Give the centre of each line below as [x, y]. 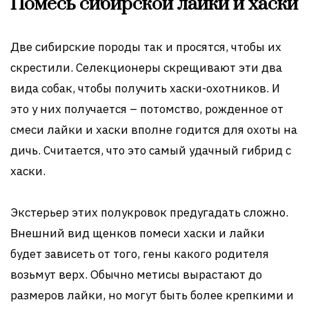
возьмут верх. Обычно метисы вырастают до [136, 274]
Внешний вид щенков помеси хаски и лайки [138, 233]
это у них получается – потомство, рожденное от [147, 109]
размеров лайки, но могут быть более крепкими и [152, 295]
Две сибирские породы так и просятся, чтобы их [146, 47]
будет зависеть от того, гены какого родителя [140, 253]
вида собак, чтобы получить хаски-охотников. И [145, 88]
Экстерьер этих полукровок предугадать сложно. [149, 212]
